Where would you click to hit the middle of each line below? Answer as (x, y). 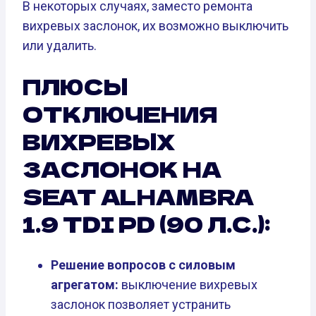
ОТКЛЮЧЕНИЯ (120, 114)
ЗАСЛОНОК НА (122, 169)
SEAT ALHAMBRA (138, 196)
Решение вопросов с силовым (143, 265)
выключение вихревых (188, 285)
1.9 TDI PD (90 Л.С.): (146, 224)
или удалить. (60, 45)
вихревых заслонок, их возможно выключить (156, 25)
